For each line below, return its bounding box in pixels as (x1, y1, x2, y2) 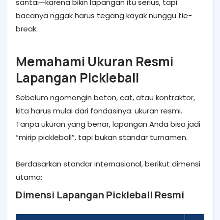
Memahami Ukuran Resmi (16, 52, 173, 70)
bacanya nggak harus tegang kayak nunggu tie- (16, 10, 192, 21)
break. (16, 23, 38, 34)
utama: (16, 171, 42, 182)
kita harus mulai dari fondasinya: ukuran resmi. (16, 105, 182, 116)
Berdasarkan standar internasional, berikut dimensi (16, 158, 200, 169)
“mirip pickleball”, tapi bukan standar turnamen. (16, 132, 188, 142)
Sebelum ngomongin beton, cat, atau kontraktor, (16, 92, 195, 103)
